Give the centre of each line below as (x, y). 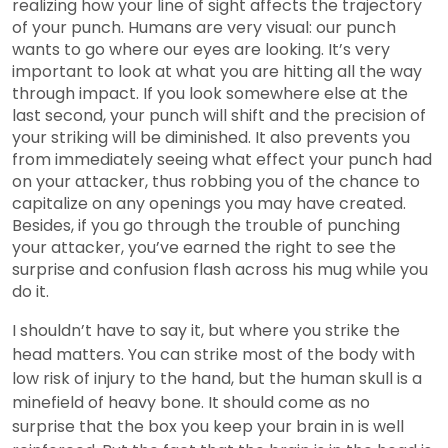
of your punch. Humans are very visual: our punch (204, 28)
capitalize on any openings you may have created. (209, 204)
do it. (30, 292)
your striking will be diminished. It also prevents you (211, 138)
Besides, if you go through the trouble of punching (206, 226)
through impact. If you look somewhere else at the (210, 94)
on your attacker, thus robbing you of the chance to (216, 182)
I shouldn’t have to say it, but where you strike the (206, 331)
